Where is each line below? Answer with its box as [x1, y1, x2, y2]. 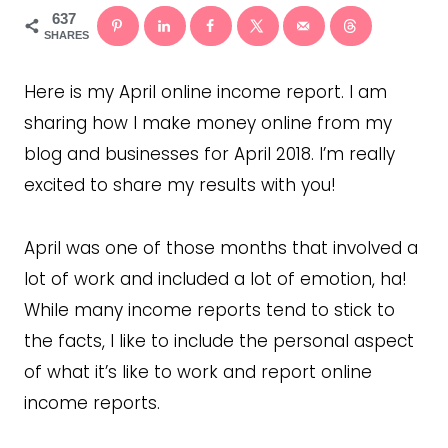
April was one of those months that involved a [24, 235, 418, 260]
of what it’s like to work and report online [24, 359, 372, 384]
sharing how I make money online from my [24, 110, 392, 135]
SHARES [44, 29, 89, 42]
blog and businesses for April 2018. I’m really [24, 141, 395, 166]
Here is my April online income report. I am [24, 79, 387, 104]
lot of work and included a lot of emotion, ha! [24, 266, 407, 291]
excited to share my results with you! [24, 172, 336, 197]
